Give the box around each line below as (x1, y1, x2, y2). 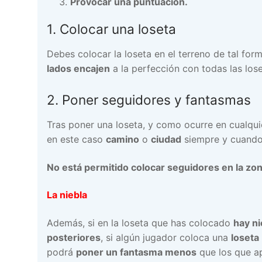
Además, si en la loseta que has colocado (47, 217, 233, 229)
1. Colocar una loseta (47, 21, 176, 37)
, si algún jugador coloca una (101, 232, 231, 244)
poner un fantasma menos (76, 246, 196, 258)
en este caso (47, 133, 106, 146)
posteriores (47, 232, 101, 244)
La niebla (47, 189, 87, 201)
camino (106, 133, 139, 146)
